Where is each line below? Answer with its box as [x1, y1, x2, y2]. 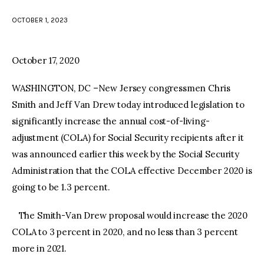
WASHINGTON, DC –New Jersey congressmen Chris [12, 82, 230, 94]
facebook [103, 23, 141, 35]
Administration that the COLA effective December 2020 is [12, 165, 252, 177]
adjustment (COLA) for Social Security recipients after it [12, 132, 244, 144]
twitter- [127, 23, 161, 35]
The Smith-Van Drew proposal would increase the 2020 [12, 209, 247, 221]
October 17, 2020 [12, 54, 80, 66]
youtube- [154, 23, 192, 35]
